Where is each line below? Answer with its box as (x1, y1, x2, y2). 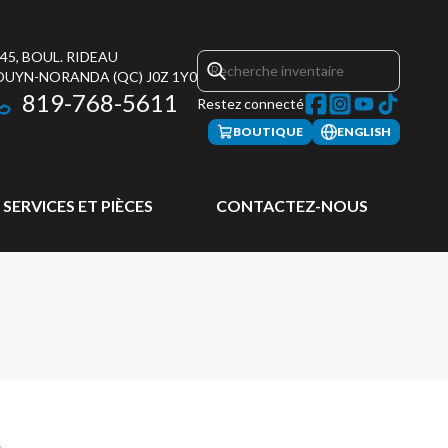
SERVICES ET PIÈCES (3, 196, 154, 215)
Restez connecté (197, 95, 304, 112)
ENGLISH (337, 124, 391, 139)
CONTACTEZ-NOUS (215, 196, 368, 215)
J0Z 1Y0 (146, 68, 197, 85)
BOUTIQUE (233, 124, 303, 139)
